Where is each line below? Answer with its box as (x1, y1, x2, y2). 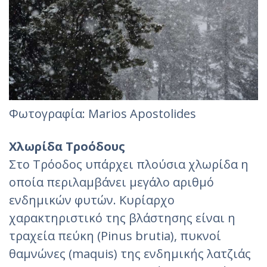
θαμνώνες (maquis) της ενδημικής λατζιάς (9, 245, 251, 262)
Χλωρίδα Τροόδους (9, 138, 125, 154)
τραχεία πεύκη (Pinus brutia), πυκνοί (9, 227, 221, 244)
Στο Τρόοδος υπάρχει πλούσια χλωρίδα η (9, 156, 249, 172)
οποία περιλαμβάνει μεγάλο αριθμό (9, 173, 214, 190)
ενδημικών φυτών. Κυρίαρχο (9, 191, 175, 208)
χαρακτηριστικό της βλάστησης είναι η (9, 209, 235, 226)
